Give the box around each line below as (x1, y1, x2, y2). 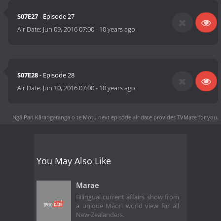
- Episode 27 (38, 12, 75, 21)
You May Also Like (37, 154, 111, 167)
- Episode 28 (38, 71, 75, 80)
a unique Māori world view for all (76, 202, 179, 211)
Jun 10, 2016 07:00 (43, 83, 95, 93)
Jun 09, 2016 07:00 (43, 25, 95, 34)
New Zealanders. (76, 211, 124, 220)
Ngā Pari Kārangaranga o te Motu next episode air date (12, 113, 152, 121)
